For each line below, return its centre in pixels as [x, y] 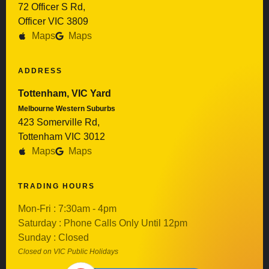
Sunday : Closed [53, 237]
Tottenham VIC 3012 [62, 136]
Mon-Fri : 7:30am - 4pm [67, 208]
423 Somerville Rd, [59, 122]
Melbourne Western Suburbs [67, 108]
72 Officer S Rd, [52, 7]
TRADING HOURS [56, 186]
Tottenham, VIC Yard [65, 93]
